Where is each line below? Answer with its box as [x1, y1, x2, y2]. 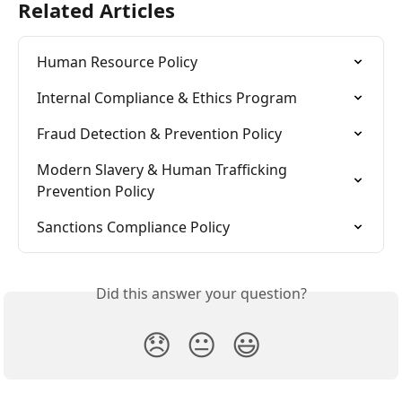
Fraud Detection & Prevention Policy [37, 124, 282, 144]
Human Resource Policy [37, 52, 197, 73]
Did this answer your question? [95, 284, 307, 304]
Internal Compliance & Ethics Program [37, 88, 297, 109]
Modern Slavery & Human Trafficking [37, 160, 291, 180]
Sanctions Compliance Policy [37, 217, 230, 238]
